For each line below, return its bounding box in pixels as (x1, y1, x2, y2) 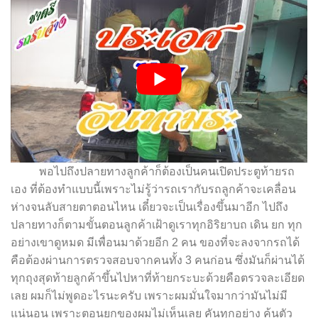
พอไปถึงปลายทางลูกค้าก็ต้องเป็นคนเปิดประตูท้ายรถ (11, 165, 295, 178)
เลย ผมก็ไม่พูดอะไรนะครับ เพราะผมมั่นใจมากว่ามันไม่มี (11, 290, 287, 302)
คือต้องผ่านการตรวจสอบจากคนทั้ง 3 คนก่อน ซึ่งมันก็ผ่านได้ (11, 254, 305, 267)
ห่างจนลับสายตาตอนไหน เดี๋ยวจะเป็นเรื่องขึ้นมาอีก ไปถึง (11, 201, 288, 214)
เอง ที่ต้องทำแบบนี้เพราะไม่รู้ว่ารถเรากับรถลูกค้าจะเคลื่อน (11, 183, 296, 196)
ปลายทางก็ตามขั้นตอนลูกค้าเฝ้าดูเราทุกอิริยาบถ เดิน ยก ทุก (11, 219, 302, 231)
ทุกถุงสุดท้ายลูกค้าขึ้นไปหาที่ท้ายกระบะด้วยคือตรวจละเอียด (11, 272, 305, 285)
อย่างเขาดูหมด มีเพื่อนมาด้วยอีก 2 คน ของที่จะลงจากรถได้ (11, 236, 300, 249)
